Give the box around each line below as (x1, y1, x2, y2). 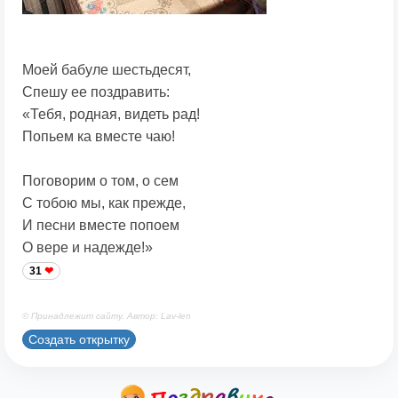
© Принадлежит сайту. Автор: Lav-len (22, 311, 191, 322)
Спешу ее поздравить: (22, 84, 170, 100)
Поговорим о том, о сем (22, 173, 179, 189)
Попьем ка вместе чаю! (22, 129, 175, 145)
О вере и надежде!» (22, 240, 153, 256)
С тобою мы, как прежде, (22, 195, 186, 211)
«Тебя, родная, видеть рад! (22, 107, 200, 123)
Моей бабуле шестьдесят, (22, 62, 191, 78)
